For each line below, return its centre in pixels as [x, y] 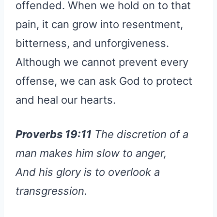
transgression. [51, 191]
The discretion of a [140, 134]
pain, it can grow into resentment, [99, 24]
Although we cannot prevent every [102, 62]
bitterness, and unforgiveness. [92, 43]
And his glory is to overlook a [88, 172]
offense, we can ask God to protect [104, 81]
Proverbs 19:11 [54, 134]
